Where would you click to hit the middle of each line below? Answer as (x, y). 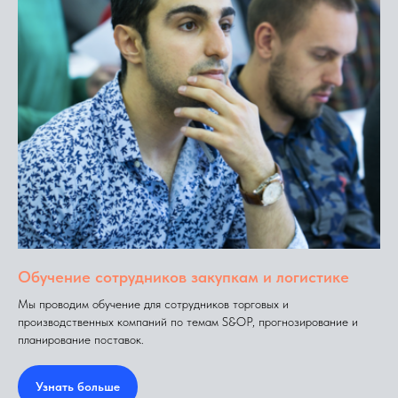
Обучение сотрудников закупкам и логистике (183, 276)
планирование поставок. (81, 339)
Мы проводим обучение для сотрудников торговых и (153, 303)
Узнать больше (78, 387)
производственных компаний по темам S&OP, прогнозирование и (188, 321)
